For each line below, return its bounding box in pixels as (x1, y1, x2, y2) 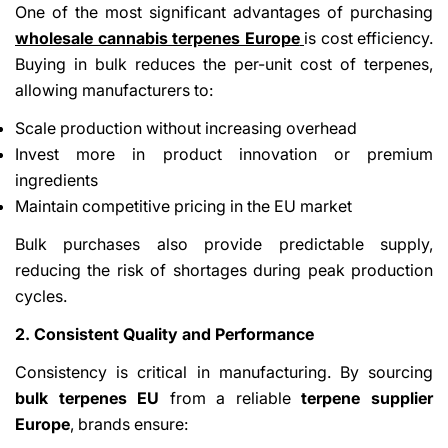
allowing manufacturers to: (15, 79, 213, 100)
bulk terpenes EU (15, 387, 160, 408)
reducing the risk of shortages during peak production (15, 259, 433, 280)
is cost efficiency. (304, 27, 433, 48)
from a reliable (159, 387, 302, 408)
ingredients (15, 169, 98, 190)
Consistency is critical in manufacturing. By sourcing (15, 361, 433, 382)
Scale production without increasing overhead (15, 117, 357, 138)
